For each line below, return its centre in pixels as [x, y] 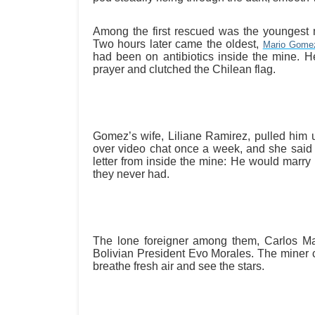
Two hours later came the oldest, [178, 44]
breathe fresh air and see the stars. [179, 266]
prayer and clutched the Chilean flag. [184, 69]
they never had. [131, 174]
